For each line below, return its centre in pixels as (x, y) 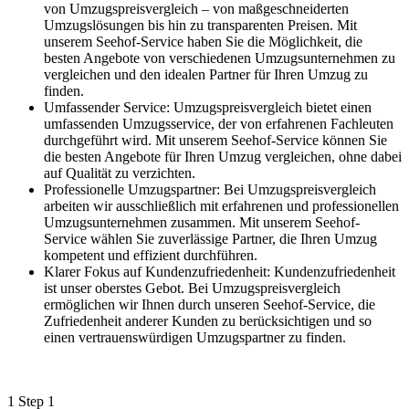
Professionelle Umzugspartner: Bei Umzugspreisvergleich (210, 189)
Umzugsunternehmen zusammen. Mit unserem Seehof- (202, 222)
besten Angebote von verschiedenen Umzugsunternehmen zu (220, 58)
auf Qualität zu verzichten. (120, 173)
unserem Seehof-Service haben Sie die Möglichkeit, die (203, 41)
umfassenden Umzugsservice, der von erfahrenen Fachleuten (219, 123)
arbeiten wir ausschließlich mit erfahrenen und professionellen (221, 205)
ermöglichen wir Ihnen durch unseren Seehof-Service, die (210, 304)
